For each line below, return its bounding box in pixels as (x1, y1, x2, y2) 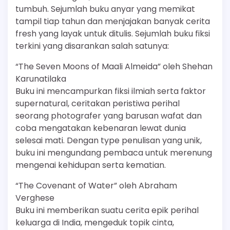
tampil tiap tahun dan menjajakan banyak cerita (15, 15, 210, 27)
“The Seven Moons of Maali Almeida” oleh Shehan (15, 61, 213, 72)
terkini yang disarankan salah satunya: (15, 40, 169, 52)
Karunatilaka (15, 73, 66, 85)
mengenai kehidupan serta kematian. (15, 159, 166, 171)
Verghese (15, 192, 54, 204)
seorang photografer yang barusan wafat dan (15, 110, 202, 122)
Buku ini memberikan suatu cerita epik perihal (15, 204, 199, 216)
